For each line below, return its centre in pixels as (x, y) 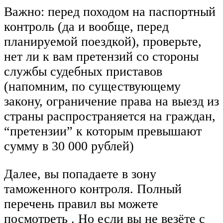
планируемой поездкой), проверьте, (103, 42)
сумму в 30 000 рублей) (69, 146)
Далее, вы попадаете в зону (80, 174)
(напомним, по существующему (92, 87)
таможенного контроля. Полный (93, 189)
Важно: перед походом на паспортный (110, 12)
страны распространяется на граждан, (110, 116)
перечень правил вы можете (81, 204)
